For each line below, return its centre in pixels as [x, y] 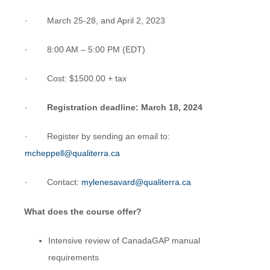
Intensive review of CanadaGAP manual [124, 241]
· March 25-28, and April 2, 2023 [95, 21]
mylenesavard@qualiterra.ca [136, 182]
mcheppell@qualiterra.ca [72, 153]
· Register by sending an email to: [97, 137]
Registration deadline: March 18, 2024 [124, 108]
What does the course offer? [83, 212]
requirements [73, 258]
